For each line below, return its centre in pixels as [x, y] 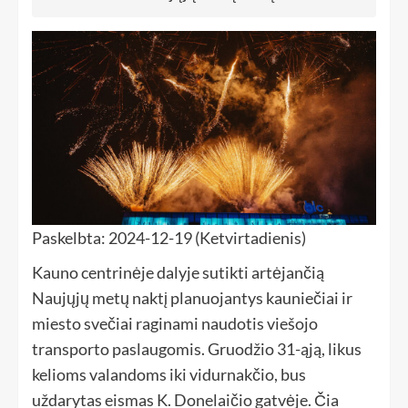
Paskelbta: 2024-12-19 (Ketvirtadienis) [169, 238]
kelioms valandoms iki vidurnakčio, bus [169, 375]
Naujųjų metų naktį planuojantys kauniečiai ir [192, 298]
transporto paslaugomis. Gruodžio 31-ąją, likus [197, 349]
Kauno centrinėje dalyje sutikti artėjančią [178, 273]
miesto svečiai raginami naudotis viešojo [175, 324]
